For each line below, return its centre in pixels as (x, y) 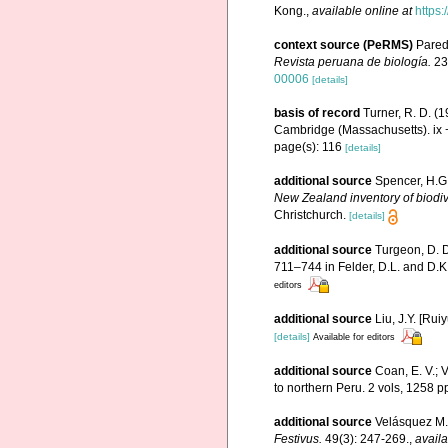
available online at (362, 11)
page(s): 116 (309, 147)
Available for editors (354, 336)
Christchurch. (310, 215)
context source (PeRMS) (343, 45)
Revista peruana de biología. (352, 62)
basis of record (317, 113)
